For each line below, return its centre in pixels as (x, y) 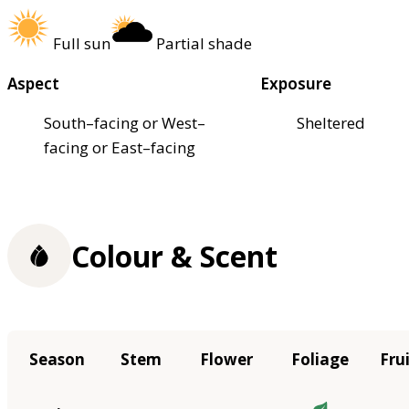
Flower (226, 360)
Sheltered (331, 122)
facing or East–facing (120, 147)
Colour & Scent (174, 256)
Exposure (296, 83)
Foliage (320, 360)
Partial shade (204, 43)
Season (57, 360)
